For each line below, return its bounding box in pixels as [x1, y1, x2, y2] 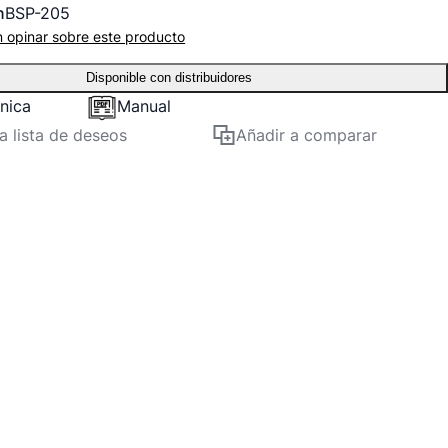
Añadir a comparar [236, 125, 378, 145]
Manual [117, 96, 172, 117]
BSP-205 [5, 3, 71, 23]
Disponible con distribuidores [85, 70, 252, 85]
